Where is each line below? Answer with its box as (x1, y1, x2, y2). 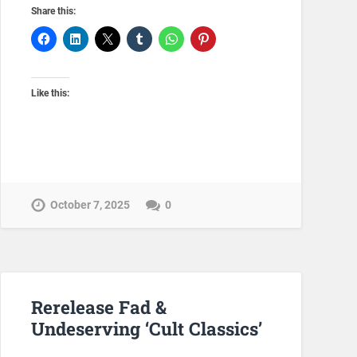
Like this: (30, 88, 69, 100)
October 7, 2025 (49, 198, 130, 212)
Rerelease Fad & (30, 295, 167, 320)
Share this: (30, 6, 76, 18)
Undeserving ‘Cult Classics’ (30, 316, 262, 341)
